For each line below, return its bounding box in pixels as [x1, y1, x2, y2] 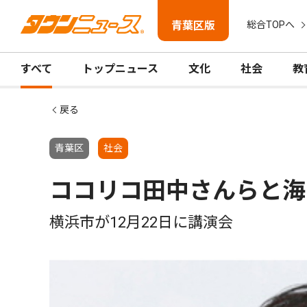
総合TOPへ [247, 19, 295, 30]
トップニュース [82, 62, 158, 75]
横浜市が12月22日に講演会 [49, 214, 233, 231]
